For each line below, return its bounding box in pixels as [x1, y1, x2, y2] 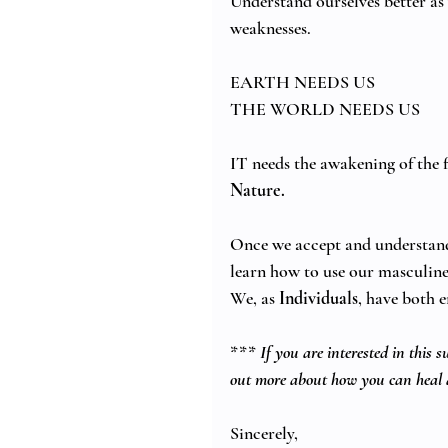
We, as [230, 287, 279, 310]
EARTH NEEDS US [230, 71, 379, 94]
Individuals [279, 287, 358, 310]
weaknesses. [230, 17, 315, 40]
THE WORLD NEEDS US [230, 98, 424, 121]
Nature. [230, 179, 285, 202]
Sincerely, [230, 422, 298, 445]
